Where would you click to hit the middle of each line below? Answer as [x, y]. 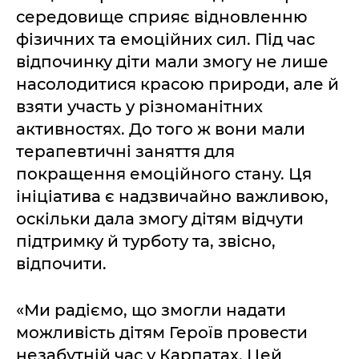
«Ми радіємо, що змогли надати [151, 310]
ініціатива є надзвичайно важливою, [172, 196]
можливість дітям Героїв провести [162, 333]
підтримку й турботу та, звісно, [146, 241]
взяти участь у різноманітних [139, 107]
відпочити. [61, 264]
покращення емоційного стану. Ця [164, 174]
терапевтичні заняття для [125, 151]
